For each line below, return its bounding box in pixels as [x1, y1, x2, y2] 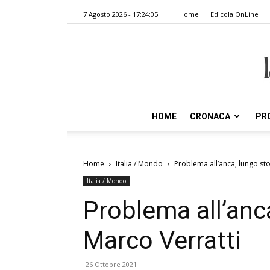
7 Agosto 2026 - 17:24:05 [83, 10, 158, 19]
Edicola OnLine [210, 10, 259, 19]
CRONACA [190, 111, 230, 121]
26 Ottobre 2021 [86, 260, 137, 269]
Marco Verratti [83, 226, 241, 255]
